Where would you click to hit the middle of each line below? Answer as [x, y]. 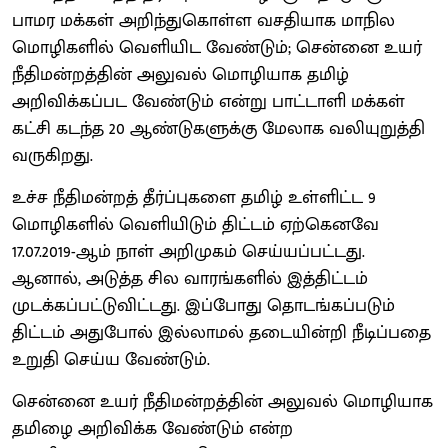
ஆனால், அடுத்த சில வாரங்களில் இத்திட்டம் [190, 278]
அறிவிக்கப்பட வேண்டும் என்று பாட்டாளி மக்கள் [208, 101]
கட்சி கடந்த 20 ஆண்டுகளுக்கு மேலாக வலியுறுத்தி [218, 128]
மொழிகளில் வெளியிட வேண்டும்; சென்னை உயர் [217, 47]
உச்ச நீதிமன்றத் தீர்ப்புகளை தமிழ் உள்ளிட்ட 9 [194, 197]
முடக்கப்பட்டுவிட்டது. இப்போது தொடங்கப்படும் [203, 305]
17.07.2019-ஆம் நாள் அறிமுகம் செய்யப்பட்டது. [188, 251]
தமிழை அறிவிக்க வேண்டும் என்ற [152, 428]
